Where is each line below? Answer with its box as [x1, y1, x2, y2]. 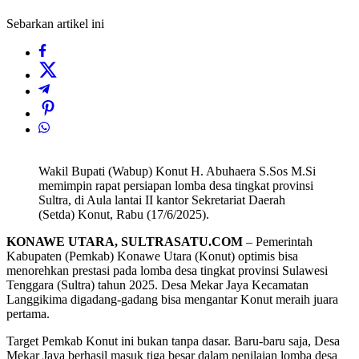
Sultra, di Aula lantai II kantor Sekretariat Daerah [38, 193, 285, 208]
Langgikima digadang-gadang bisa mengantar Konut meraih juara [6, 292, 338, 307]
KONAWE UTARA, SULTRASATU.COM [6, 235, 243, 249]
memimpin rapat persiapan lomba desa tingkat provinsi [38, 179, 313, 193]
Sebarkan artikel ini [6, 17, 104, 31]
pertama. [6, 307, 50, 321]
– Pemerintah [243, 235, 313, 249]
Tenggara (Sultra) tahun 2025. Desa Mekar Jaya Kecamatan [6, 278, 309, 292]
